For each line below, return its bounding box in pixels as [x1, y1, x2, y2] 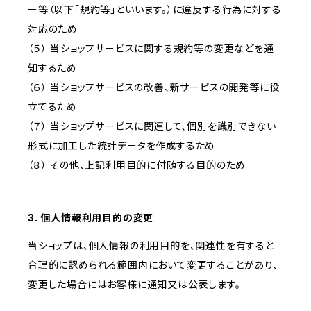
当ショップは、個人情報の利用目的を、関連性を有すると [28, 239, 274, 252]
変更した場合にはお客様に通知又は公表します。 [28, 278, 241, 291]
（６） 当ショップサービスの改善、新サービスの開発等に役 [28, 81, 280, 94]
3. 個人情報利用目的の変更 [28, 212, 154, 224]
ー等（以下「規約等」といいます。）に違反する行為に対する [28, 3, 282, 16]
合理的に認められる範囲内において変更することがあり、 [28, 259, 278, 271]
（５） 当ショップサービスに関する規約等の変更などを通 [28, 42, 274, 55]
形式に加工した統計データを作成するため [28, 140, 216, 152]
